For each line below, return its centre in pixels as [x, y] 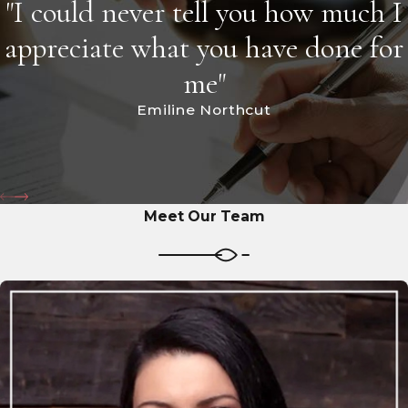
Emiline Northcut [204, 110]
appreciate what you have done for [204, 48]
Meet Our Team [204, 216]
